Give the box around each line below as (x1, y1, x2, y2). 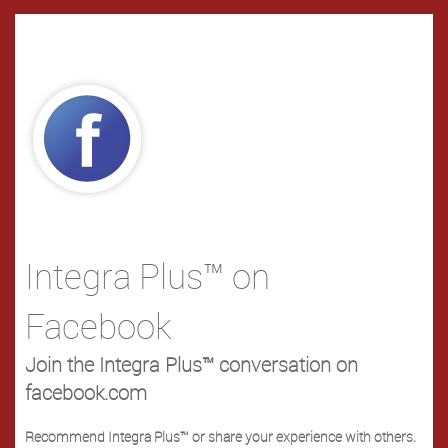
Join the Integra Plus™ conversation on (25, 351, 358, 378)
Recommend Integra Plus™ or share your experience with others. (25, 427, 416, 446)
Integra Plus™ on (25, 252, 270, 299)
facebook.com (25, 379, 147, 406)
